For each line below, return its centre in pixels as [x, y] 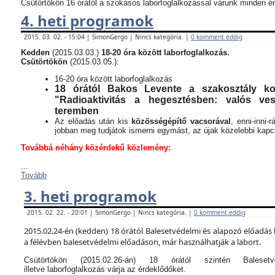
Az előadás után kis [93, 121]
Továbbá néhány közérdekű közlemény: [96, 148]
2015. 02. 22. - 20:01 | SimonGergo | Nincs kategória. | [110, 212]
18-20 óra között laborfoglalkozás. [165, 52]
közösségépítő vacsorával [181, 121]
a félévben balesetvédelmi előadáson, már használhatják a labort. [142, 242]
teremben [77, 111]
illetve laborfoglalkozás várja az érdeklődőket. [105, 269]
